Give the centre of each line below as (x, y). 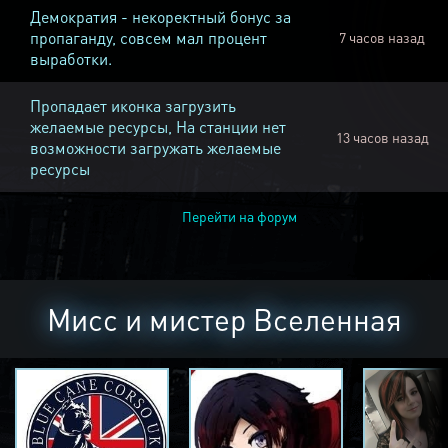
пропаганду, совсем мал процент (148, 38)
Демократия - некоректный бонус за (160, 17)
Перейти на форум (239, 216)
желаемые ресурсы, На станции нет (158, 127)
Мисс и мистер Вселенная (224, 319)
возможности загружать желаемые (155, 148)
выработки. (71, 59)
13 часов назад (382, 137)
